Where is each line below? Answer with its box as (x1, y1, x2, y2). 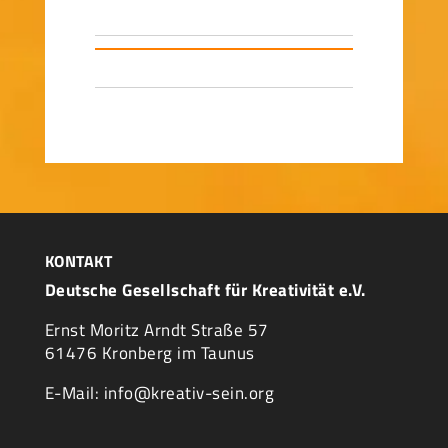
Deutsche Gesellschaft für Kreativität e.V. (44, 277, 366, 303)
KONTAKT (44, 249, 113, 273)
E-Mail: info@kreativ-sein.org (44, 380, 275, 406)
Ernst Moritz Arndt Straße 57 (44, 317, 269, 343)
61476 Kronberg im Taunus (44, 340, 255, 366)
